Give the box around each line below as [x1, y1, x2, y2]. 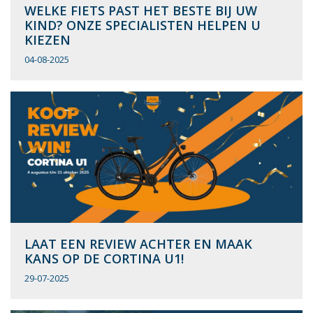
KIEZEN [24, 31, 71, 48]
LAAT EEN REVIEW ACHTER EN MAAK [24, 235, 252, 252]
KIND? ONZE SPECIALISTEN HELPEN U [24, 16, 261, 34]
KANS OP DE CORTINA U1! [24, 249, 184, 267]
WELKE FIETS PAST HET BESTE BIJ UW [24, 1, 257, 19]
